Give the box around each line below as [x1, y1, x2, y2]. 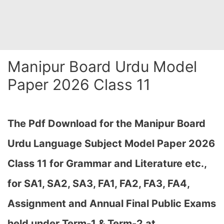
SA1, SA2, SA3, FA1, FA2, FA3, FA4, [24, 177, 189, 189]
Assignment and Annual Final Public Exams [7, 197, 216, 209]
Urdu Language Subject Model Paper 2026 [7, 137, 215, 149]
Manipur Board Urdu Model [7, 57, 197, 75]
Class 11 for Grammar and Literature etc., [7, 157, 206, 169]
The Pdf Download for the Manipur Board [7, 117, 205, 129]
